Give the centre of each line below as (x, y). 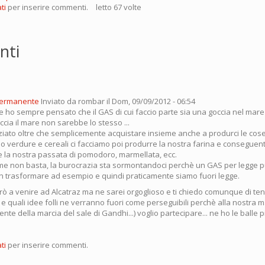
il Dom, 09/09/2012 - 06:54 (150, 101)
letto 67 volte (119, 7)
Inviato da (59, 101)
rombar (91, 101)
